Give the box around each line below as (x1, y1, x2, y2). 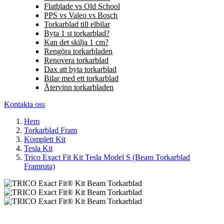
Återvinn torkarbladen (44, 83, 113, 92)
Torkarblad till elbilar (44, 20, 110, 29)
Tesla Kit (24, 144, 52, 153)
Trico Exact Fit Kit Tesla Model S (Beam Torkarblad (24, 153, 190, 162)
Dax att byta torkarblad (44, 65, 116, 74)
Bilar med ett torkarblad (44, 74, 118, 83)
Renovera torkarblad (44, 56, 108, 65)
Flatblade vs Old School (44, 2, 120, 11)
